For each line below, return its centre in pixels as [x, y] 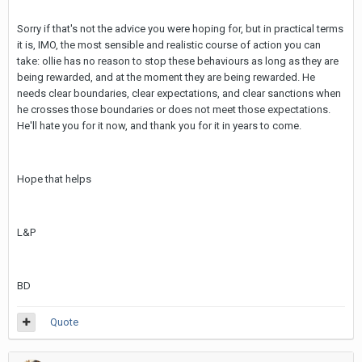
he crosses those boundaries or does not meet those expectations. [174, 109]
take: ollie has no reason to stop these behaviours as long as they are [178, 61]
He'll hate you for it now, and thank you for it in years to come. [159, 126]
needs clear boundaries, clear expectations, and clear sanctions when [179, 93]
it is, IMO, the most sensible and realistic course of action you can [169, 45]
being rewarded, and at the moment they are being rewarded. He [166, 77]
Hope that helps [54, 179]
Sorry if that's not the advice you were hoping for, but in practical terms [180, 29]
